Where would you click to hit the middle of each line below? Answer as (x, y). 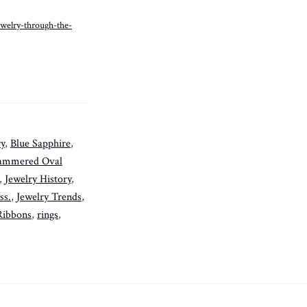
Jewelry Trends (49, 197)
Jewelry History (38, 179)
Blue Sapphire (40, 143)
